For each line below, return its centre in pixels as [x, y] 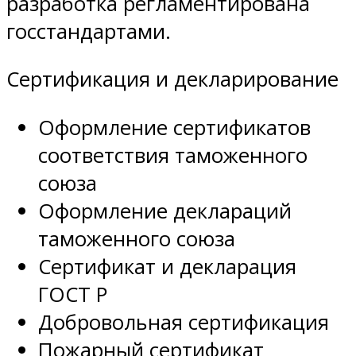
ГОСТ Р [73, 294]
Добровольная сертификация [184, 322]
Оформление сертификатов [174, 127]
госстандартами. [89, 31]
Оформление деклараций [165, 211]
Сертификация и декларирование [178, 79]
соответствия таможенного [173, 155]
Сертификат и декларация [167, 266]
